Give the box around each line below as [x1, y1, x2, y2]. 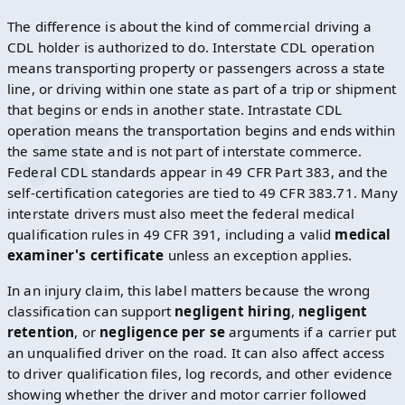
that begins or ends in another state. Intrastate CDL [7, 99, 343, 118]
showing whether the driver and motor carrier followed [7, 384, 367, 403]
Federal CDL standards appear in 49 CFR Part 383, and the [7, 162, 388, 181]
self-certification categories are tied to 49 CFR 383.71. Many [7, 183, 398, 202]
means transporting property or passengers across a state [7, 58, 385, 77]
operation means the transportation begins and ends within [7, 120, 396, 139]
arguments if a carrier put [225, 322, 397, 341]
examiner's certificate [7, 245, 165, 264]
